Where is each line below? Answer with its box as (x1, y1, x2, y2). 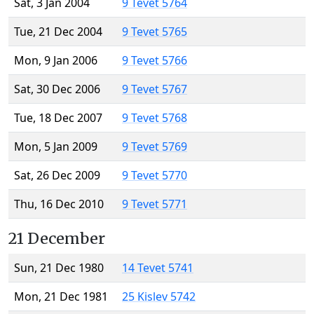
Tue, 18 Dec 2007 (14, 110, 102, 126)
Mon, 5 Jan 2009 (14, 139, 97, 155)
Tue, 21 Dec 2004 (14, 24, 102, 40)
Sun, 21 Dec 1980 (14, 260, 104, 276)
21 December (8, 229, 105, 249)
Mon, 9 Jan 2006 (14, 53, 97, 69)
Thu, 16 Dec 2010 (14, 196, 104, 212)
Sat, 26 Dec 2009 (14, 168, 100, 184)
